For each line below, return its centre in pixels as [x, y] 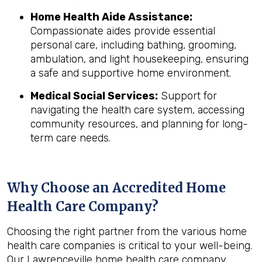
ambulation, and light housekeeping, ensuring [139, 59]
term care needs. [70, 138]
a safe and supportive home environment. [131, 73]
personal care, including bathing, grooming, [133, 45]
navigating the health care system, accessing [137, 110]
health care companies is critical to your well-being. [130, 246]
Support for [187, 96]
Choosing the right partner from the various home [127, 232]
